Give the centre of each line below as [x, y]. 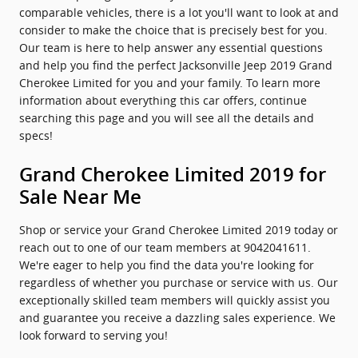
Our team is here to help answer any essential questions [171, 48]
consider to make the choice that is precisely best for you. [173, 30]
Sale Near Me [80, 197]
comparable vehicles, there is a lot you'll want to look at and [179, 12]
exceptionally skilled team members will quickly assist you [175, 300]
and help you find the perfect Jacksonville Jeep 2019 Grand [176, 65]
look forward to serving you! [93, 335]
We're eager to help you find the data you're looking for [167, 265]
